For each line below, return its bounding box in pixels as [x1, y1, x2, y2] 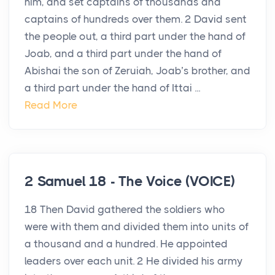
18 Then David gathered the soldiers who [25, 203, 225, 216]
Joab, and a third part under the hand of [25, 47, 222, 60]
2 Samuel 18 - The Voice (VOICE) [25, 173, 235, 190]
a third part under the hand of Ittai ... [25, 82, 200, 95]
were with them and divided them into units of [25, 220, 249, 233]
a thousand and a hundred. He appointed [25, 238, 228, 250]
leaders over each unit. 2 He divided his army [25, 255, 242, 268]
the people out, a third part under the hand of [25, 30, 246, 43]
